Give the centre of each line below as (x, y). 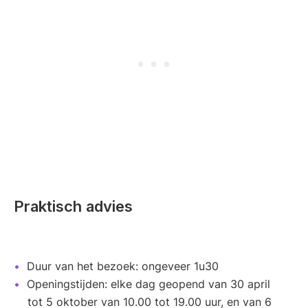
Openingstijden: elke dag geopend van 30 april (148, 284)
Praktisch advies (73, 207)
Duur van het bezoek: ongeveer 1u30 (123, 266)
